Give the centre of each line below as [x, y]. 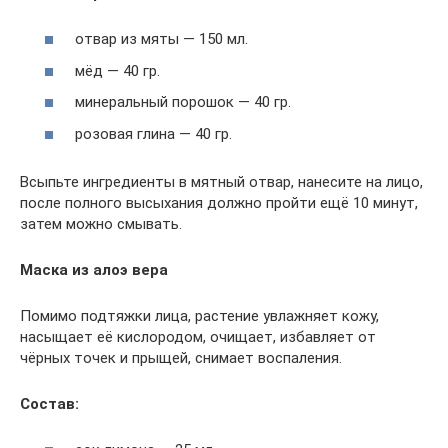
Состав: [49, 403]
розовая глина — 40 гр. [153, 133]
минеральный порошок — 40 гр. [183, 102]
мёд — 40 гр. [117, 70]
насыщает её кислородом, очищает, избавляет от [198, 336]
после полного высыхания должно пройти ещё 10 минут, [219, 202]
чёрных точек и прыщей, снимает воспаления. [181, 357]
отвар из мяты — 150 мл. [161, 39]
